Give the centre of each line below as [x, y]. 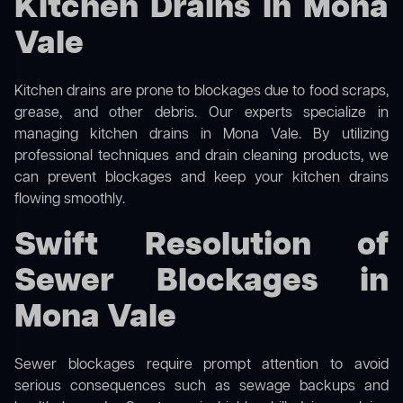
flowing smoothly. [70, 200]
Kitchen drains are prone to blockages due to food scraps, [201, 92]
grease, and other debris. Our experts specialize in [201, 114]
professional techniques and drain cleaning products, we [201, 157]
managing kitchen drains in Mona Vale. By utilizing [201, 135]
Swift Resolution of [201, 246]
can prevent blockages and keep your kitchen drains [201, 179]
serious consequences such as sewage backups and [201, 387]
